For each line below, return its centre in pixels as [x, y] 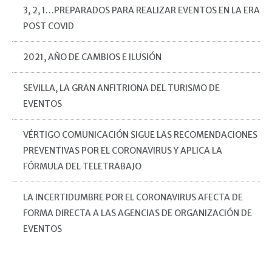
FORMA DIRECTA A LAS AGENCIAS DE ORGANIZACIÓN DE [138, 213]
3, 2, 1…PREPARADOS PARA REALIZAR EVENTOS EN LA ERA [141, 10]
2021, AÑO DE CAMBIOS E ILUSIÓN [92, 57]
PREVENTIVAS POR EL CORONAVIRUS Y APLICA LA [123, 150]
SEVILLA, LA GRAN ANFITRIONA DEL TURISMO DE [121, 88]
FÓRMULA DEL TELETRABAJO [82, 166]
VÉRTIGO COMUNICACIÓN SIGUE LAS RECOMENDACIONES [140, 134]
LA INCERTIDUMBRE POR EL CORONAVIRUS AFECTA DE [133, 197]
